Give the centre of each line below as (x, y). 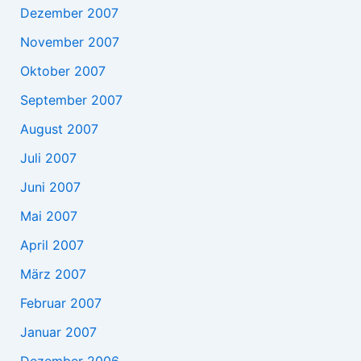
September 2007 (71, 100)
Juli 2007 (48, 158)
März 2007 (53, 274)
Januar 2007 (58, 332)
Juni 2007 (50, 187)
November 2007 (69, 41)
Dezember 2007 (69, 12)
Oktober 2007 (62, 71)
